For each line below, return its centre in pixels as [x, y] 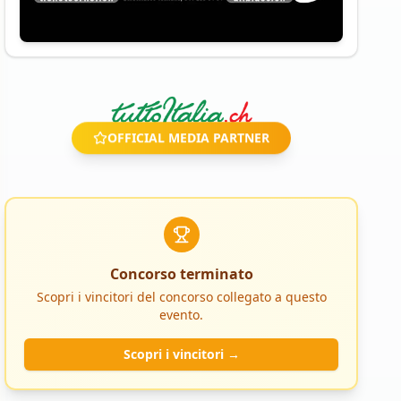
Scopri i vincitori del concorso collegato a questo [181, 297]
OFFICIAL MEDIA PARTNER [189, 141]
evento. [182, 315]
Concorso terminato [181, 274]
